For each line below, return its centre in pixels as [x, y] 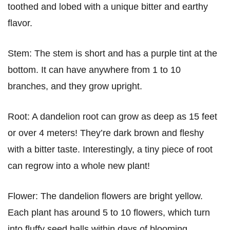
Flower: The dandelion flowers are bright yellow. [105, 196]
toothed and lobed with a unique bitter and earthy [108, 7]
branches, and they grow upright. [75, 86]
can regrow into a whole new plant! [80, 166]
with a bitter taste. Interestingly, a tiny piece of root [110, 149]
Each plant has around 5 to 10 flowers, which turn [109, 213]
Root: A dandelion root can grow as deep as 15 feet [112, 117]
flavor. [20, 23]
